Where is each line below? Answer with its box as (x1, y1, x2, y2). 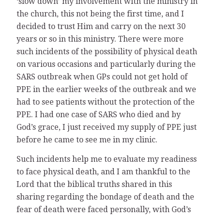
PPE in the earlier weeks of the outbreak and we (16, 85, 196, 94)
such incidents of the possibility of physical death (16, 47, 197, 57)
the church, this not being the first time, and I (16, 9, 184, 19)
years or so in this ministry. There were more (16, 34, 184, 44)
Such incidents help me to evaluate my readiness (16, 154, 197, 164)
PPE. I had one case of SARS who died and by (16, 110, 181, 120)
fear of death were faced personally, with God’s (16, 204, 191, 214)
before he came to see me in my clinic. (16, 135, 157, 145)
